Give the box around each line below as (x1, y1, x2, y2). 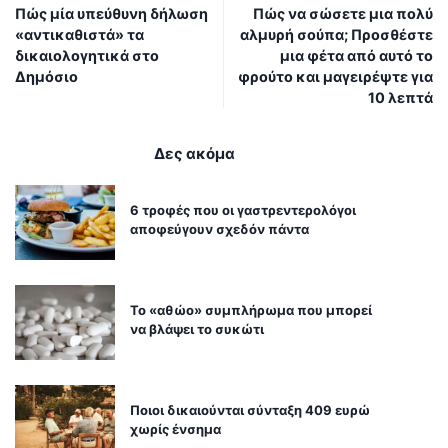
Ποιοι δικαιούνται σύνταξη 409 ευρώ (130, 402, 370, 419)
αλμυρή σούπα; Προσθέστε (240, 26, 433, 44)
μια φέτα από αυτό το (280, 47, 433, 65)
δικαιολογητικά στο (15, 47, 159, 65)
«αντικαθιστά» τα (15, 26, 144, 44)
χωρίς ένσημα (130, 421, 221, 438)
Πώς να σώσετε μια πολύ (253, 5, 433, 23)
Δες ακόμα (153, 144, 235, 164)
